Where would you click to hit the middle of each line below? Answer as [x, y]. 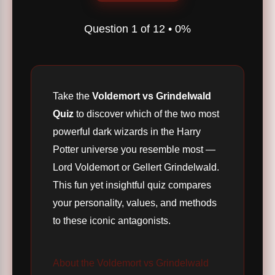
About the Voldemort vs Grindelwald [131, 263]
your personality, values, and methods [135, 203]
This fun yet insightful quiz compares [132, 185]
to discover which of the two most [146, 114]
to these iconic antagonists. [112, 221]
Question [108, 29]
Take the [72, 96]
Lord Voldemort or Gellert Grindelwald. [136, 167]
